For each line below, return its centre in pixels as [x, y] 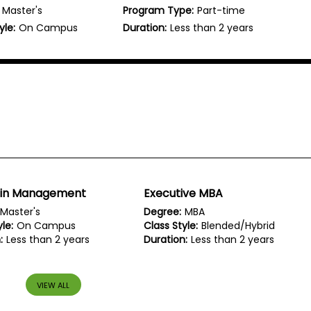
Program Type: [159, 10]
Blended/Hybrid [238, 226]
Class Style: [171, 226]
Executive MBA [184, 194]
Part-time [221, 10]
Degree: [163, 212]
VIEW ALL [53, 285]
